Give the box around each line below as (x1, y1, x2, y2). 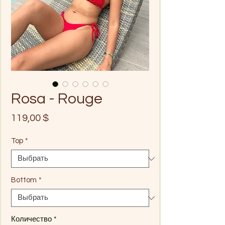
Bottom (11, 176, 37, 184)
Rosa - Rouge (11, 91, 102, 106)
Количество (11, 215, 52, 223)
